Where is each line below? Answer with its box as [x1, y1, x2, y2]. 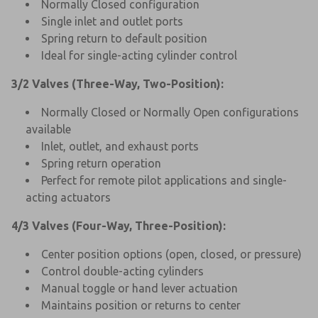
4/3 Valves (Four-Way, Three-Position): [11, 219, 226, 232]
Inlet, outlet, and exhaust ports [41, 139, 199, 153]
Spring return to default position [41, 31, 207, 45]
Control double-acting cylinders [41, 264, 204, 278]
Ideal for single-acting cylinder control [41, 48, 237, 62]
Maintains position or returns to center [41, 298, 241, 312]
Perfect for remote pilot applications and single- [41, 173, 287, 187]
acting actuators [26, 190, 111, 204]
